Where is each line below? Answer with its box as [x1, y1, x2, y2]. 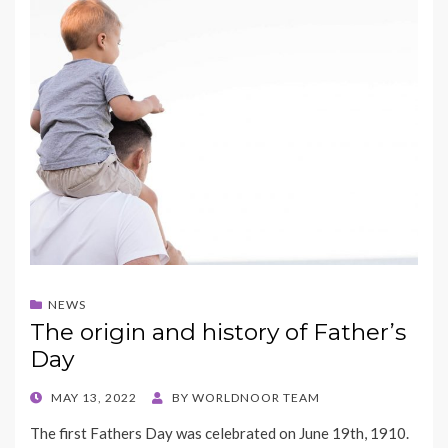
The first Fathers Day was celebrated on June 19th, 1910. [30, 423, 409, 442]
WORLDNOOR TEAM [192, 389, 320, 405]
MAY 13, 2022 [51, 389, 137, 405]
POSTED [29, 388, 80, 404]
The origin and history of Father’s [30, 317, 406, 346]
